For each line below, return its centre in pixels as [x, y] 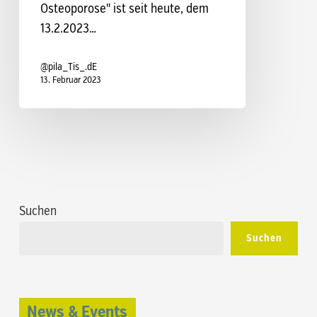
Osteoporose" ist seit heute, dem [124, 9]
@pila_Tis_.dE [68, 67]
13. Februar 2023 [70, 80]
